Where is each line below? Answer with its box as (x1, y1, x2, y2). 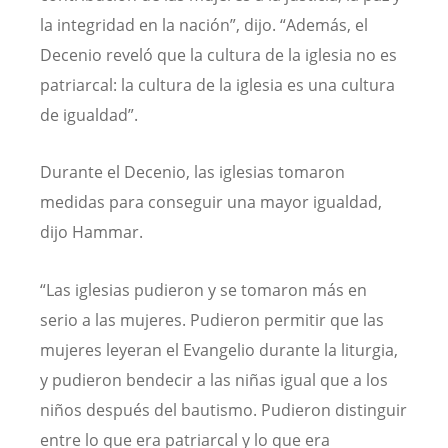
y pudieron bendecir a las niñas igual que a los (40, 368, 388, 391)
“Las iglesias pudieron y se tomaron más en (40, 278, 367, 301)
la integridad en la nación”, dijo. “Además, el (40, 14, 368, 37)
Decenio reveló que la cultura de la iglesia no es (40, 44, 397, 67)
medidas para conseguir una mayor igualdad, (40, 191, 382, 214)
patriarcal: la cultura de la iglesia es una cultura (40, 74, 395, 97)
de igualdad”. (40, 104, 138, 127)
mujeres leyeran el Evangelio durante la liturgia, (40, 338, 398, 361)
